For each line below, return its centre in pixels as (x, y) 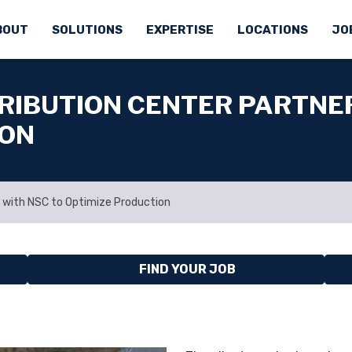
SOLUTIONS (87, 30)
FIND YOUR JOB (187, 269)
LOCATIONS (272, 30)
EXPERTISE (180, 30)
